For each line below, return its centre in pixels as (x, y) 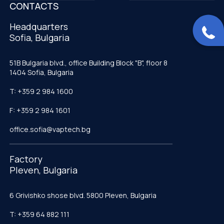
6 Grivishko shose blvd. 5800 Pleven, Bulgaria (83, 195)
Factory (26, 159)
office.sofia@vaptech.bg (50, 129)
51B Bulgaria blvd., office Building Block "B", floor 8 (88, 63)
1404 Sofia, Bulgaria (41, 72)
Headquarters (39, 27)
